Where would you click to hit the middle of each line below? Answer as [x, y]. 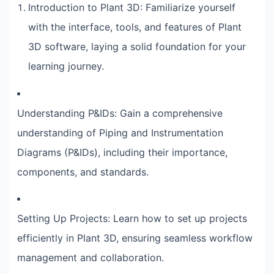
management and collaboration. [91, 257]
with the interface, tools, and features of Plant [135, 27]
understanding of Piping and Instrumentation [120, 132]
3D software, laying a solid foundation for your [137, 47]
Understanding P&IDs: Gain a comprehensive [120, 113]
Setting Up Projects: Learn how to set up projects [132, 218]
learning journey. [66, 66]
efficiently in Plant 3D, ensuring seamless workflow [135, 238]
